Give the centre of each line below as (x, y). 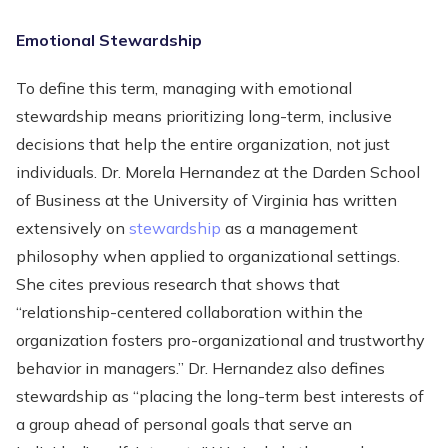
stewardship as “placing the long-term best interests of (220, 396)
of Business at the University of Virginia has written (206, 200)
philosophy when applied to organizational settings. (208, 256)
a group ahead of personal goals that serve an (184, 424)
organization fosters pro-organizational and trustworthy (220, 340)
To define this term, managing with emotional (184, 88)
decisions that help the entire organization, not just (203, 144)
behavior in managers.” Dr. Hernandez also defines (200, 368)
